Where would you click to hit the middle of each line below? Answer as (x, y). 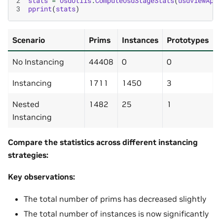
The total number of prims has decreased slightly (115, 199)
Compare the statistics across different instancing (103, 142)
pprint (40, 9)
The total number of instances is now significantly (116, 213)
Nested (26, 104)
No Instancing (38, 62)
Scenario (29, 40)
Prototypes (188, 40)
